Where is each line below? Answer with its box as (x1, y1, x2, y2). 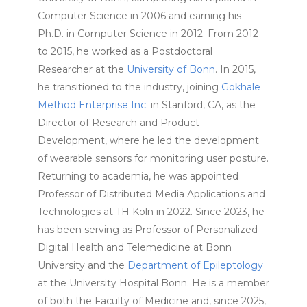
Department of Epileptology (127, 259, 263, 272)
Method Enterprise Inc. (37, 99, 148, 112)
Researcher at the (37, 63, 127, 76)
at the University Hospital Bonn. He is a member (37, 277, 269, 290)
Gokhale (221, 81, 260, 94)
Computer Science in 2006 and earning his (37, 10, 241, 23)
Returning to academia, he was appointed (37, 170, 238, 183)
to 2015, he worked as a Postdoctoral (37, 45, 212, 58)
